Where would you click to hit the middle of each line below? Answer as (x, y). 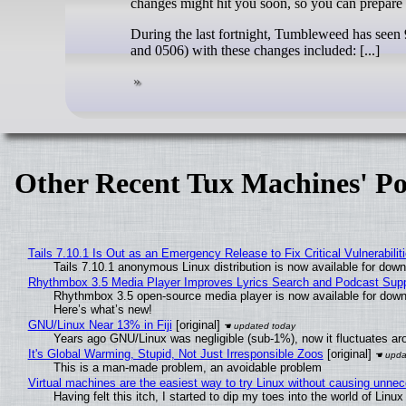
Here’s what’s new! (102, 310)
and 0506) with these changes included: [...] (255, 50)
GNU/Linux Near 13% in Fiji (100, 325)
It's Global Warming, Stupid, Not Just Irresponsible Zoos (175, 354)
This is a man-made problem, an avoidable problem (187, 368)
